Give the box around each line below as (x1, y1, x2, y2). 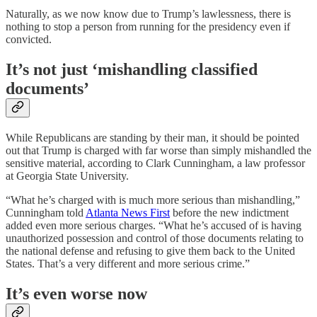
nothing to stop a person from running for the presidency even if (6, 21, 290, 33)
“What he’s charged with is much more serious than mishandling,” (6, 194, 300, 207)
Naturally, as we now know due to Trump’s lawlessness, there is (6, 8, 291, 21)
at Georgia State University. (6, 170, 129, 183)
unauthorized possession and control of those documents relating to (6, 232, 304, 245)
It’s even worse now (6, 284, 147, 304)
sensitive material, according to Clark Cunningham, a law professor (6, 157, 305, 170)
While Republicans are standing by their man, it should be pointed (6, 132, 299, 144)
